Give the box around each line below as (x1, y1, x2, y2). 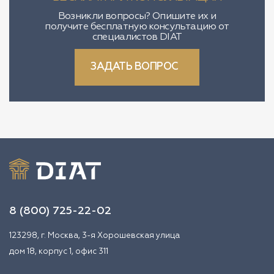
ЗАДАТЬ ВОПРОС (91, 62, 179, 73)
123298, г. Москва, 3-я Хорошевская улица (9, 232, 180, 240)
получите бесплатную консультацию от (45, 22, 229, 32)
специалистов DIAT (92, 32, 182, 43)
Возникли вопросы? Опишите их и (57, 12, 217, 22)
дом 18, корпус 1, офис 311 (9, 248, 108, 256)
